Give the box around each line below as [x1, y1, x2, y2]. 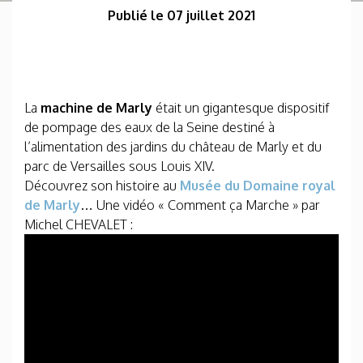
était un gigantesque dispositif [156, 100, 329, 116]
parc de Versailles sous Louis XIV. [24, 158, 215, 174]
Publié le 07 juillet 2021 [108, 7, 255, 23]
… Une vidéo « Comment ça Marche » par [80, 197, 320, 213]
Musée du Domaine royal [180, 177, 335, 194]
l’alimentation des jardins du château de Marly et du [24, 139, 322, 155]
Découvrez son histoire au [24, 177, 180, 194]
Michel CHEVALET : [24, 216, 133, 233]
